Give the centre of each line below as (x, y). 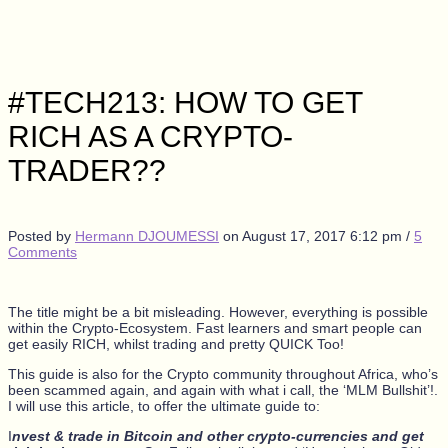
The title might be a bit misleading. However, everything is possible (218, 311)
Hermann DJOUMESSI (147, 235)
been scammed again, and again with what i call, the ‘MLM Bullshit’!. (223, 389)
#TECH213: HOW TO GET (185, 102)
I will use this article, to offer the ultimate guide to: (168, 405)
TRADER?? (87, 170)
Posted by (41, 235)
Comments (42, 251)
